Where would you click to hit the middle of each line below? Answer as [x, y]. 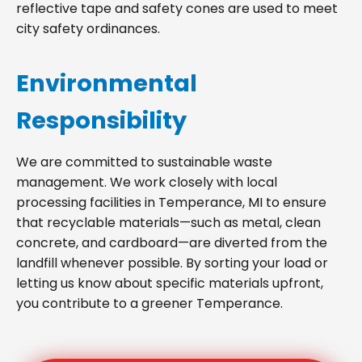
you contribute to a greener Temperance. [149, 303]
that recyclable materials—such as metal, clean [168, 222]
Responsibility [101, 120]
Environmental [107, 83]
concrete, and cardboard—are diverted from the [172, 242]
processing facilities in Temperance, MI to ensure [171, 202]
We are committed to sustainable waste [144, 162]
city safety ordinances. [88, 28]
